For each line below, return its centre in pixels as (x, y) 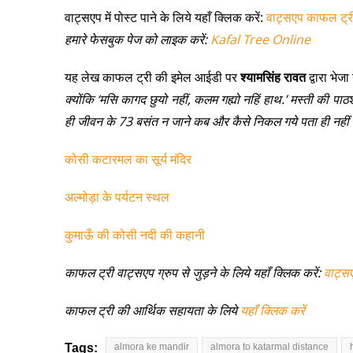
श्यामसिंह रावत (273, 77)
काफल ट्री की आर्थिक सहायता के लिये (150, 310)
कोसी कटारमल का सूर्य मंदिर (128, 159)
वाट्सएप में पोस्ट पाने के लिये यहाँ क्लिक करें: (165, 17)
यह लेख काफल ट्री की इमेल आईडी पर (152, 77)
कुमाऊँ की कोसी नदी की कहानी (134, 235)
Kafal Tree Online (260, 39)
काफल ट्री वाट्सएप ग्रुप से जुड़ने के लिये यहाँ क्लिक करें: (194, 273)
